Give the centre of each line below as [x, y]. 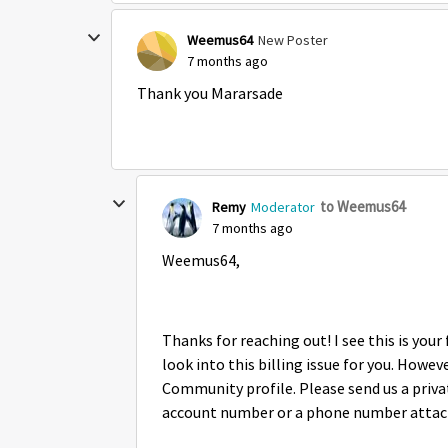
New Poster [293, 40]
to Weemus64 [362, 206]
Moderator [283, 206]
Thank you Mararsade [210, 94]
